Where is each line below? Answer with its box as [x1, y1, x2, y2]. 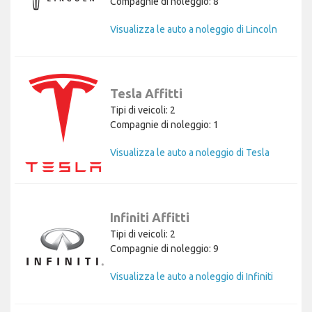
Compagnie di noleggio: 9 [110, 242, 219, 254]
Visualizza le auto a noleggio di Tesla [110, 147, 270, 159]
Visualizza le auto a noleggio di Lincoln [110, 23, 277, 35]
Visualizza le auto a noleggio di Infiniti [110, 270, 273, 282]
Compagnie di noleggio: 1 [110, 119, 219, 131]
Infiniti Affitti [110, 210, 189, 224]
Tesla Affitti [110, 86, 182, 101]
